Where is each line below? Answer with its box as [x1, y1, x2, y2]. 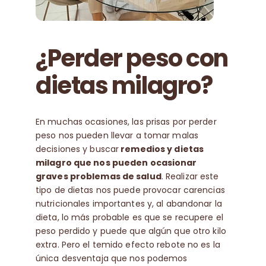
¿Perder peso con [35, 42, 228, 75]
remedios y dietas [119, 142, 204, 155]
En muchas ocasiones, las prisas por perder [35, 115, 217, 128]
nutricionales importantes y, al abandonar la [35, 197, 222, 210]
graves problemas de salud [35, 170, 161, 182]
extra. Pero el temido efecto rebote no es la [35, 238, 220, 251]
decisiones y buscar [35, 142, 119, 155]
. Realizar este [161, 170, 219, 182]
